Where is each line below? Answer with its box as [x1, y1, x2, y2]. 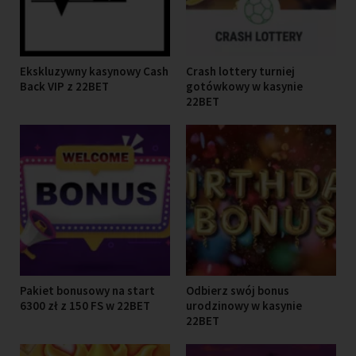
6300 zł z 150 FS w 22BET [19, 297, 150, 313]
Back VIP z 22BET [19, 79, 109, 95]
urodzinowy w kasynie [186, 297, 302, 313]
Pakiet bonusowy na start [19, 282, 155, 298]
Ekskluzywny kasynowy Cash [19, 64, 168, 79]
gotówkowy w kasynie [186, 79, 303, 95]
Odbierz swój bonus [186, 282, 289, 298]
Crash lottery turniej [186, 64, 295, 79]
